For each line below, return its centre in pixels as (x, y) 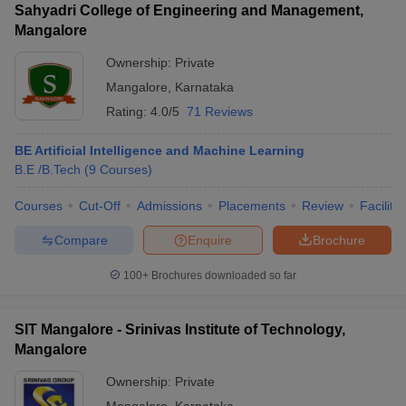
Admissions (169, 206)
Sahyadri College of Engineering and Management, (189, 10)
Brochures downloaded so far (222, 275)
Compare (81, 240)
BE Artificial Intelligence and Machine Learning (159, 150)
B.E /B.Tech (48, 169)
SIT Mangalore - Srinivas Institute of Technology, (180, 329)
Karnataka (204, 87)
